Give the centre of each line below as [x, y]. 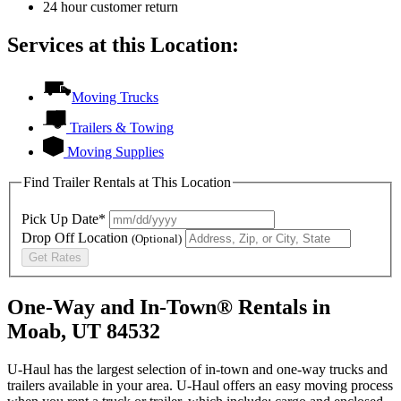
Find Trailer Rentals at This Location [127, 183]
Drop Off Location [77, 237]
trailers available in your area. [92, 385]
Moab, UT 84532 [84, 331]
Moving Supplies [115, 152]
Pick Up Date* [64, 218]
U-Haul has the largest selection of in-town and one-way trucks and [197, 369]
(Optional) [157, 238]
